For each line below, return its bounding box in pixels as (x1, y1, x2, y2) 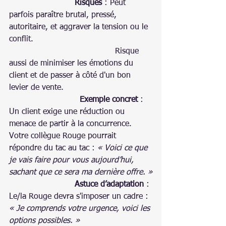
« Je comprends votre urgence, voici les (9, 204, 152, 213)
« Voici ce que (97, 144, 150, 152)
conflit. (9, 35, 33, 43)
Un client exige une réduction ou (9, 107, 127, 116)
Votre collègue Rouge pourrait (9, 132, 119, 140)
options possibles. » (9, 216, 123, 225)
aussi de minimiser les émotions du (9, 59, 136, 68)
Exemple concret (80, 95, 138, 104)
